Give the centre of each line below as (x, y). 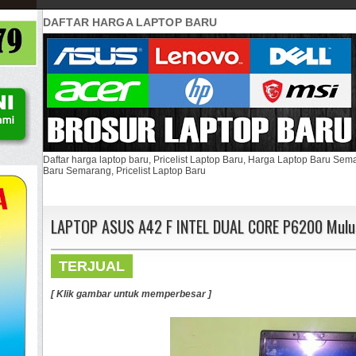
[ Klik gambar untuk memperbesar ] (131, 294)
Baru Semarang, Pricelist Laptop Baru (124, 170)
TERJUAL (92, 266)
